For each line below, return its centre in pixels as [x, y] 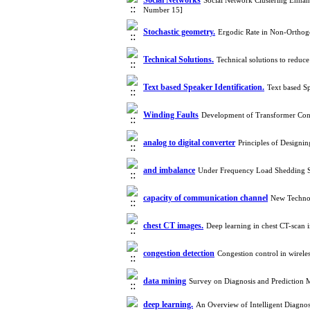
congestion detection [179, 253]
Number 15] [163, 10]
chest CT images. [173, 226]
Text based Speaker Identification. [204, 87]
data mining [165, 281]
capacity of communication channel [206, 198]
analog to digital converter [189, 143]
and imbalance [169, 170]
